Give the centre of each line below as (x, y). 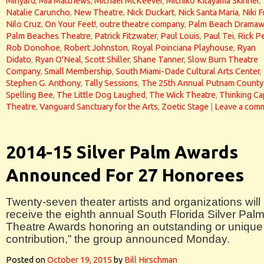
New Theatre (98, 12)
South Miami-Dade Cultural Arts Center (188, 71)
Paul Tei (219, 36)
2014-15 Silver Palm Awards (122, 152)
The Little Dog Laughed (101, 95)
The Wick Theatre (182, 95)
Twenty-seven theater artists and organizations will (133, 202)
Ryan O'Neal (58, 60)
